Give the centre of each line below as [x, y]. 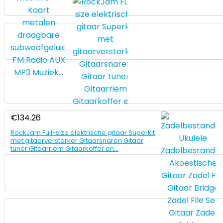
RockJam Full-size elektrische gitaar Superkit [83, 133]
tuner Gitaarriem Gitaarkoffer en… [64, 149]
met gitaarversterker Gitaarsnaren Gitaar [77, 141]
